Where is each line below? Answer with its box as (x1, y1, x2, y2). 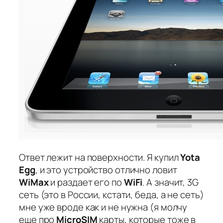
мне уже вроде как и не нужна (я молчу (19, 201, 188, 214)
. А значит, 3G (142, 176, 199, 189)
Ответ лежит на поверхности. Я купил (19, 151, 181, 164)
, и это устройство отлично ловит (35, 163, 177, 177)
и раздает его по (48, 176, 124, 189)
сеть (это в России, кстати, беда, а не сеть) (19, 188, 204, 202)
